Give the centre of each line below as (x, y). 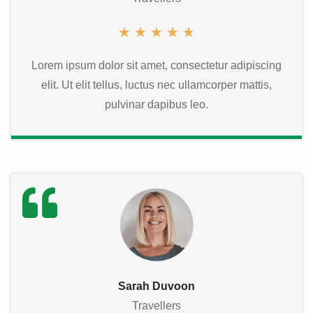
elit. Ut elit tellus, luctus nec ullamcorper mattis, (156, 85)
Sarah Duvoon (156, 286)
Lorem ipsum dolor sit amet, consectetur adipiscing (156, 65)
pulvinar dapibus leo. (156, 104)
